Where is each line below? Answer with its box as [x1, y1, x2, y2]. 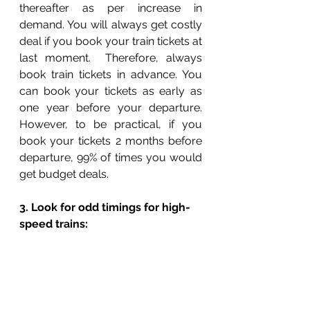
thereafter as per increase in [19, 1, 202, 15]
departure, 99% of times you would [19, 151, 202, 165]
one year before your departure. [19, 101, 202, 115]
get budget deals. [19, 167, 111, 181]
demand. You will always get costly [19, 18, 202, 32]
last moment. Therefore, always [19, 51, 202, 65]
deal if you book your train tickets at [19, 35, 202, 48]
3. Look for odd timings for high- [19, 201, 190, 215]
